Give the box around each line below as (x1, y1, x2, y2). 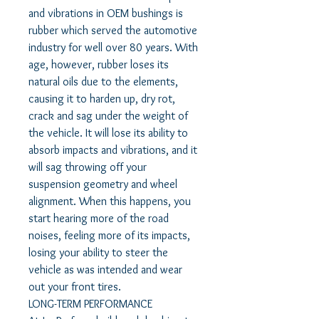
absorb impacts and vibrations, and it (28, 143, 197, 157)
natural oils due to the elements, (28, 75, 178, 89)
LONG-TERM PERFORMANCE (28, 297, 152, 311)
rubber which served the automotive (28, 23, 197, 38)
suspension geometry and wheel (28, 177, 177, 192)
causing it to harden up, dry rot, (28, 92, 175, 106)
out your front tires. (28, 280, 121, 294)
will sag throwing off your (28, 160, 147, 174)
